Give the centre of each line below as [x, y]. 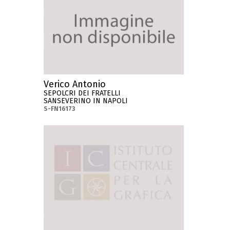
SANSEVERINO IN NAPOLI [86, 101]
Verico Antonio [75, 84]
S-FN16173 [60, 109]
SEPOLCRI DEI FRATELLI [82, 93]
